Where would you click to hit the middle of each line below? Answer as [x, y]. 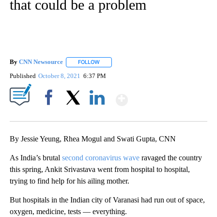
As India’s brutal [36, 157]
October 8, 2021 [60, 76]
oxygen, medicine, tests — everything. [68, 211]
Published [23, 76]
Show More [165, 96]
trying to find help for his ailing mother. [70, 181]
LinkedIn [97, 114]
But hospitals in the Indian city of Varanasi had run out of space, [107, 200]
